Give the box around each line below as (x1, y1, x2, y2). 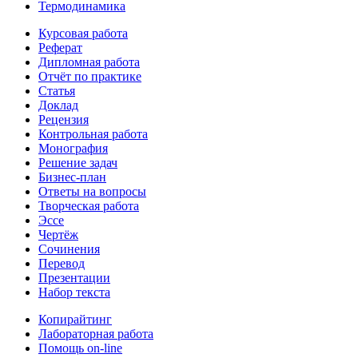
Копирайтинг (38, 312, 112, 327)
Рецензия (38, 113, 89, 127)
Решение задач (38, 156, 117, 170)
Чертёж (38, 228, 78, 242)
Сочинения (38, 242, 100, 257)
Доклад (38, 98, 78, 113)
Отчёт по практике (38, 70, 141, 84)
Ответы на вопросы (38, 185, 146, 199)
